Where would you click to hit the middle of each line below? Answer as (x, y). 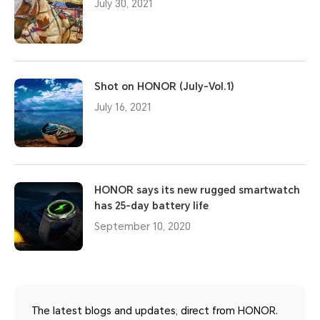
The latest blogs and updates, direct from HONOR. (155, 310)
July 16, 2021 (123, 107)
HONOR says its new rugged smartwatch (197, 190)
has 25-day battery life (151, 205)
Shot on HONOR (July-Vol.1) (164, 86)
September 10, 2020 (142, 226)
